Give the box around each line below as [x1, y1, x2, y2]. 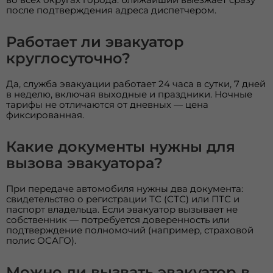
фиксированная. [6, 108, 85, 121]
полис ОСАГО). [6, 234, 77, 246]
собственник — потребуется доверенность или [6, 213, 230, 225]
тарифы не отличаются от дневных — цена [6, 98, 209, 110]
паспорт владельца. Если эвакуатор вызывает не [6, 203, 238, 215]
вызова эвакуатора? [6, 154, 163, 172]
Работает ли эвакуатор [6, 32, 185, 51]
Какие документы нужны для [6, 137, 236, 155]
